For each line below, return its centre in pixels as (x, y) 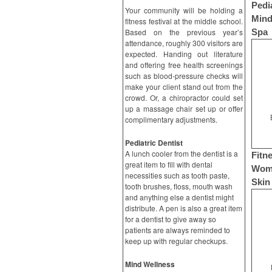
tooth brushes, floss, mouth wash (179, 186)
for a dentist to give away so (171, 219)
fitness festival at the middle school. (184, 21)
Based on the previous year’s (184, 32)
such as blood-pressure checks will (184, 76)
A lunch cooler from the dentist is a (182, 153)
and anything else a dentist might (179, 197)
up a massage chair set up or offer (184, 108)
